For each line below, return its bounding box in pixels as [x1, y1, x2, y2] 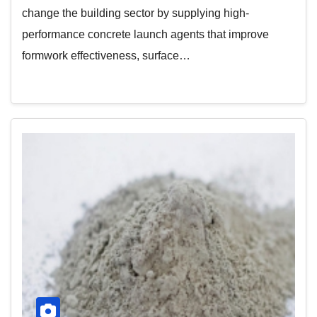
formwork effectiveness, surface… [22, 50, 190, 62]
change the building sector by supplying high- [22, 7, 249, 19]
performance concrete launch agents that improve [22, 28, 269, 40]
